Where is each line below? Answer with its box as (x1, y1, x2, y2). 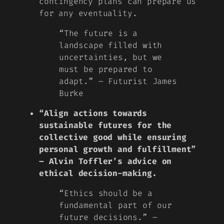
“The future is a (59, 27, 138, 38)
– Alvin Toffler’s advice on (39, 156, 172, 167)
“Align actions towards (39, 108, 147, 119)
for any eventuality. (39, 7, 137, 18)
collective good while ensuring (39, 132, 186, 143)
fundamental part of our (59, 200, 172, 211)
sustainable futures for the (39, 120, 172, 131)
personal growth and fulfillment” (39, 144, 196, 155)
